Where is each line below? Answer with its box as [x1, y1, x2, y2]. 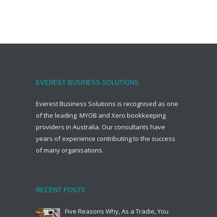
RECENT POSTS [36, 186, 85, 194]
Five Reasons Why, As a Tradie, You [65, 206, 169, 216]
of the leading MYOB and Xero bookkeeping [36, 110, 166, 120]
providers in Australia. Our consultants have [36, 122, 165, 131]
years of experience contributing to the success [36, 134, 175, 143]
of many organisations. [36, 145, 104, 155]
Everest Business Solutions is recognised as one [36, 99, 178, 108]
